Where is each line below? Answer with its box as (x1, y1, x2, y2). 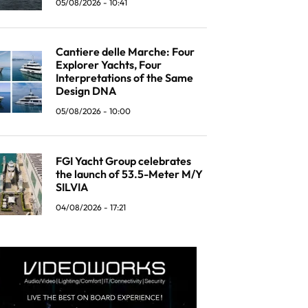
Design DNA (56, 84, 116, 98)
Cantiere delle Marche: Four (56, 45, 195, 58)
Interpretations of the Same (56, 71, 193, 85)
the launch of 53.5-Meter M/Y (56, 166, 203, 181)
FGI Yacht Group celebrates (56, 153, 191, 168)
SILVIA (56, 179, 88, 194)
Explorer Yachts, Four (56, 58, 162, 71)
